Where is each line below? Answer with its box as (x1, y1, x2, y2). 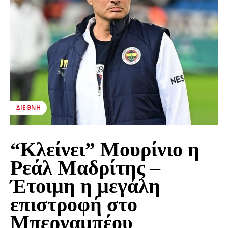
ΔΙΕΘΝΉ (16, 103, 41, 112)
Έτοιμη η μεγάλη (10, 175, 160, 198)
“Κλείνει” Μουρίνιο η (10, 138, 199, 161)
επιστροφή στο (10, 193, 137, 216)
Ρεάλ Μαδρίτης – (10, 156, 160, 180)
